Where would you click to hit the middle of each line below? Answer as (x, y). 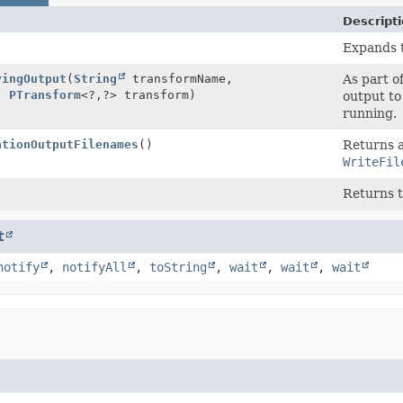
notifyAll (94, 267)
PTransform (45, 94)
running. (369, 113)
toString (178, 267)
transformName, (179, 78)
